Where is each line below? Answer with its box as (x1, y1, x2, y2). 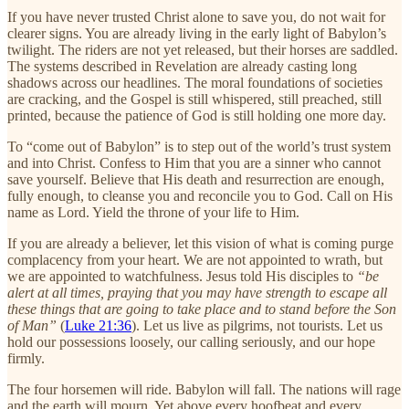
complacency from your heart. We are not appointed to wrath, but (7, 251, 383, 267)
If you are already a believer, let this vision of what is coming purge (7, 235, 393, 251)
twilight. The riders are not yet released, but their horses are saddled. (7, 41, 398, 58)
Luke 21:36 (65, 317, 131, 333)
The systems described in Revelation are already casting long (7, 58, 357, 74)
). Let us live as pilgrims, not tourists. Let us (131, 317, 383, 333)
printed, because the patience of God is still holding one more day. (7, 107, 386, 123)
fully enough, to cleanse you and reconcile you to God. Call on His (7, 187, 393, 204)
